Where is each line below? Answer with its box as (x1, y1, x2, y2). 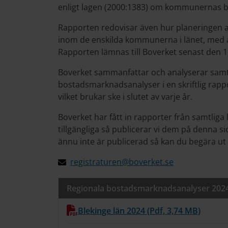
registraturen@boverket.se (70, 156, 174, 167)
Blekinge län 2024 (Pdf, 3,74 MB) (78, 205, 201, 216)
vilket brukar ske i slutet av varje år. (58, 91, 194, 102)
